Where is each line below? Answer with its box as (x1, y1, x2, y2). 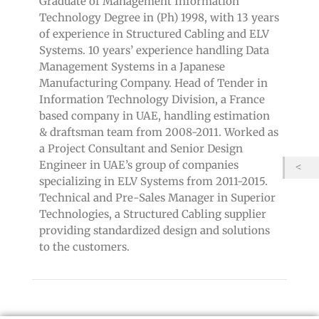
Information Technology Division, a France (39, 92, 265, 106)
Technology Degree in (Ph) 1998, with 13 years (39, 10, 279, 24)
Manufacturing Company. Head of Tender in (39, 75, 268, 90)
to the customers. (39, 239, 130, 253)
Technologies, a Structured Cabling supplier (39, 206, 266, 221)
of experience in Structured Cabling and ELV (39, 26, 269, 41)
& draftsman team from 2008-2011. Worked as (39, 125, 278, 139)
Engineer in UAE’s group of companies (39, 157, 239, 172)
